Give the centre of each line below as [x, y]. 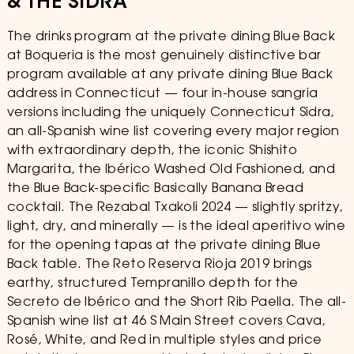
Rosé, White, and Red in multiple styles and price [164, 341]
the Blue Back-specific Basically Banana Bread [155, 189]
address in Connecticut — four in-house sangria [162, 94]
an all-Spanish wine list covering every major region [173, 132]
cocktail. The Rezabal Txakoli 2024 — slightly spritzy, [175, 208]
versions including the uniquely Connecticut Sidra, [170, 113]
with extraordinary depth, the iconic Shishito [152, 151]
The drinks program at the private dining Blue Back [171, 37]
